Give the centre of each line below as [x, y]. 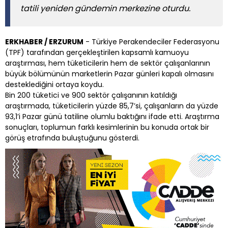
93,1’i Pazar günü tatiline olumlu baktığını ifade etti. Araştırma [112, 117]
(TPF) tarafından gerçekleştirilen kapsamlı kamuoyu [97, 53]
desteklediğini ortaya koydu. [54, 85]
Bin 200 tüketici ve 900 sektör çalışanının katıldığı [91, 95]
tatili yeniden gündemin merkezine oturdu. [105, 9]
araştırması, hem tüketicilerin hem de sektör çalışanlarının [108, 63]
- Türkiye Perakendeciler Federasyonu [151, 42]
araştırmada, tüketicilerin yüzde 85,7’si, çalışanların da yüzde [112, 106]
